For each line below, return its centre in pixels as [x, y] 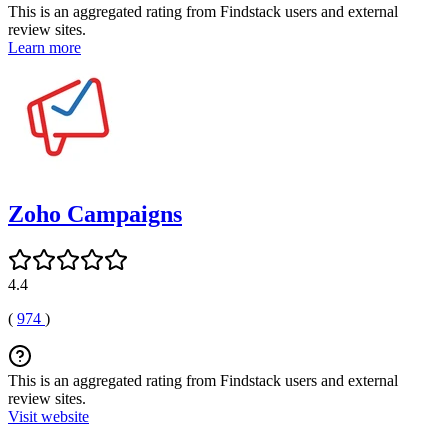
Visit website [48, 416]
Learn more [44, 47]
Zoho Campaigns [95, 213]
